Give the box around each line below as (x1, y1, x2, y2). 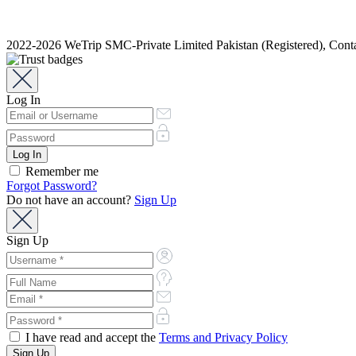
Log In (6, 93, 41, 107)
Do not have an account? (6, 192, 134, 207)
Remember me (22, 164, 99, 178)
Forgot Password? (6, 178, 97, 192)
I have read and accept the (22, 330, 159, 344)
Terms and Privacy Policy (159, 330, 288, 344)
